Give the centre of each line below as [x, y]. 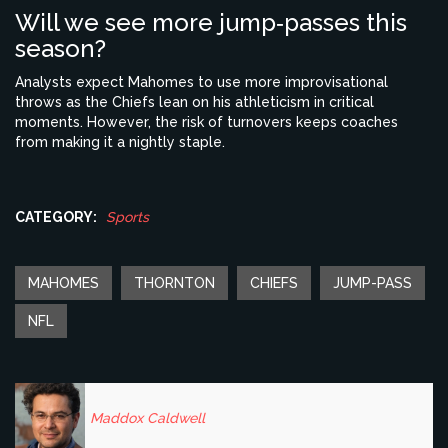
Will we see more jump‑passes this [211, 23]
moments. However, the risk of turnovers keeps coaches [206, 122]
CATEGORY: [56, 217]
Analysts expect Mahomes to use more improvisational [201, 82]
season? [60, 49]
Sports [127, 217]
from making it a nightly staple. [120, 142]
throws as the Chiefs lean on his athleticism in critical [194, 102]
